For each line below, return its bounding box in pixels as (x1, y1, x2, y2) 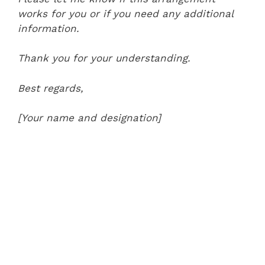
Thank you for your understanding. (18, 52, 190, 64)
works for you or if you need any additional (18, 7, 233, 20)
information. (18, 22, 79, 34)
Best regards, (18, 82, 83, 94)
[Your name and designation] (18, 112, 161, 124)
